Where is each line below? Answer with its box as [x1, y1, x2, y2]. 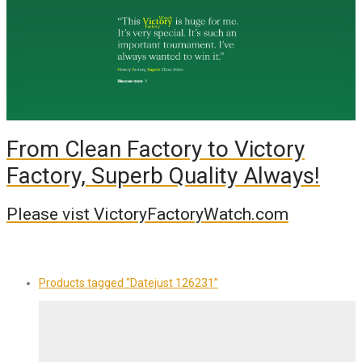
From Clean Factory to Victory [6, 136, 305, 163]
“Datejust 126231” [126, 276, 218, 290]
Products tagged [39, 276, 126, 290]
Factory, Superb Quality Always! [6, 162, 320, 190]
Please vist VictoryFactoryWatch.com [6, 204, 288, 224]
